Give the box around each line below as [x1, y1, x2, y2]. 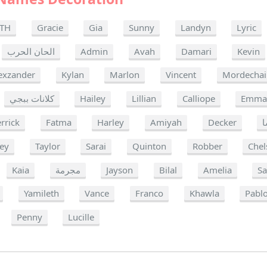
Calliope [182, 92, 215, 105]
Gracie [36, 21, 63, 33]
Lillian [131, 92, 156, 105]
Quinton [132, 139, 166, 152]
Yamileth [23, 187, 59, 200]
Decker [207, 116, 237, 128]
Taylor [35, 139, 60, 152]
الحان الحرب [7, 45, 55, 57]
